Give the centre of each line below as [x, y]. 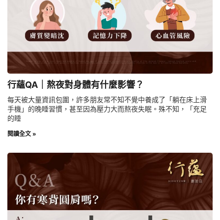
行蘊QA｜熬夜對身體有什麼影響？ [76, 85]
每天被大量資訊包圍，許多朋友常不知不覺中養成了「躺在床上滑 [107, 100]
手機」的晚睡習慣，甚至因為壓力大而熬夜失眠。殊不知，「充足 [107, 109]
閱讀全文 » [22, 134]
